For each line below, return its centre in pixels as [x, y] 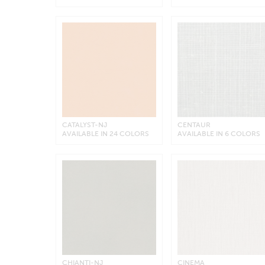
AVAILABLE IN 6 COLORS [219, 133]
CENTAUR [194, 125]
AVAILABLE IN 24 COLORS [105, 133]
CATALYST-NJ [84, 125]
